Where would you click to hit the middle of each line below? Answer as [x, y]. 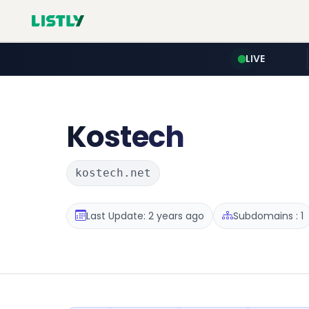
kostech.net [113, 173]
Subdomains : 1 [268, 216]
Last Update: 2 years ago [145, 216]
